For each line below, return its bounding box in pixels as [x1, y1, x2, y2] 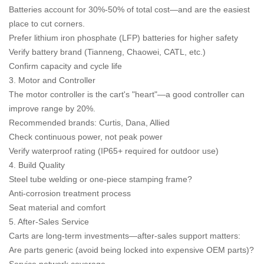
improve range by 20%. [9, 104, 95, 113]
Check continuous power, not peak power [9, 132, 163, 141]
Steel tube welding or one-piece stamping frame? [9, 174, 192, 184]
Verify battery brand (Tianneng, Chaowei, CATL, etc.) [9, 47, 206, 57]
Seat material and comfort [9, 203, 105, 212]
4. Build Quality [9, 160, 65, 170]
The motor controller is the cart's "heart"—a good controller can [9, 90, 245, 99]
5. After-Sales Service [9, 217, 89, 226]
